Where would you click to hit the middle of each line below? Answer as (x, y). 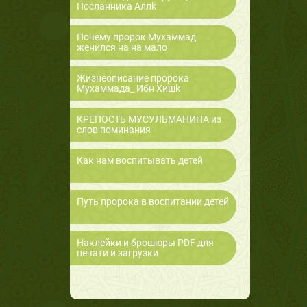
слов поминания (114, 130)
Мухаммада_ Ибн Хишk (128, 89)
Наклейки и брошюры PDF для (145, 243)
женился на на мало (122, 48)
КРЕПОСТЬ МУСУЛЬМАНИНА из (149, 120)
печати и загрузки (118, 253)
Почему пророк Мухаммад (136, 37)
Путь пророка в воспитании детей (153, 202)
